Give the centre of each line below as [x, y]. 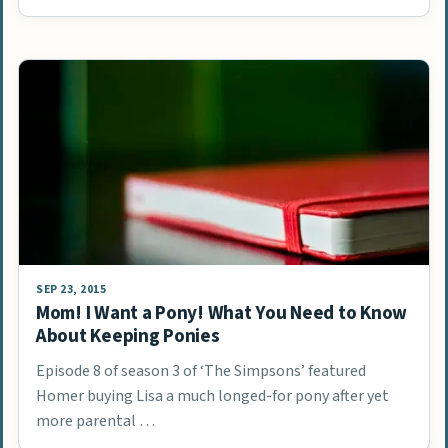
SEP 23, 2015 [71, 289]
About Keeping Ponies [128, 335]
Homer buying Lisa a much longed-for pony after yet [212, 395]
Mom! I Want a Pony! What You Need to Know [221, 312]
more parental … [95, 420]
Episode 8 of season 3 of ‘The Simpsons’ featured [201, 370]
